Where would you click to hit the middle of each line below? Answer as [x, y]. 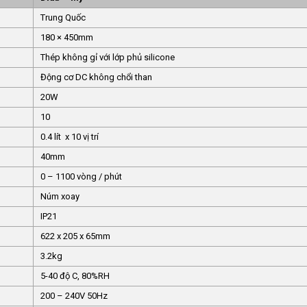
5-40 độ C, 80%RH [75, 275]
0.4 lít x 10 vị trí [70, 136]
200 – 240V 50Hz [74, 295]
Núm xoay [60, 196]
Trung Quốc [63, 17]
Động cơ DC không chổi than [96, 77]
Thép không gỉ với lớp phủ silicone [108, 57]
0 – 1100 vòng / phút [81, 176]
